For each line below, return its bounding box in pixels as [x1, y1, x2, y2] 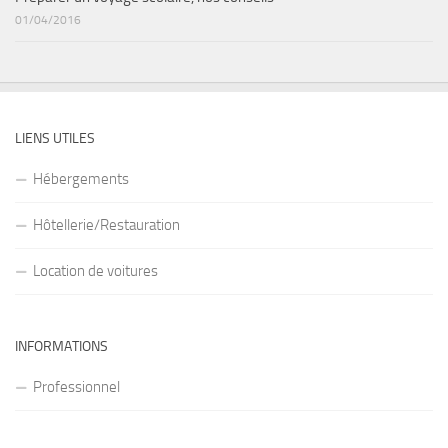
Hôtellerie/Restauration [33, 215, 180, 234]
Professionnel [33, 377, 120, 396]
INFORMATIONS [15, 337, 108, 355]
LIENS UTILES [15, 129, 95, 147]
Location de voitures [33, 261, 158, 280]
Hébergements [33, 169, 129, 188]
